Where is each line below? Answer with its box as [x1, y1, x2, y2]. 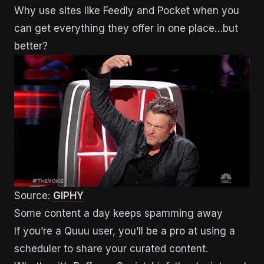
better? [14, 39, 48, 52]
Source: [14, 190, 53, 202]
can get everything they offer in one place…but [14, 22, 238, 34]
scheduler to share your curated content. [14, 243, 208, 255]
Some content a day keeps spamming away [14, 207, 223, 220]
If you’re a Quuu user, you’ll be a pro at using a [14, 225, 235, 237]
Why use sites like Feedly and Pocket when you [14, 4, 239, 16]
